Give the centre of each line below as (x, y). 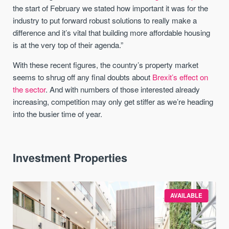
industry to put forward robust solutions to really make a (105, 20)
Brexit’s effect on (180, 77)
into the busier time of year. (58, 114)
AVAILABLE (187, 196)
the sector (29, 89)
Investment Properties (70, 158)
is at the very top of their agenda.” (68, 45)
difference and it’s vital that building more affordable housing (112, 33)
